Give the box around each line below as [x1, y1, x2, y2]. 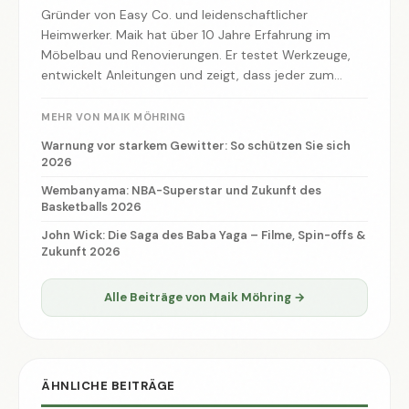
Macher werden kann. [41, 86, 169, 103]
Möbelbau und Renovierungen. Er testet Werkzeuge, [41, 46, 351, 63]
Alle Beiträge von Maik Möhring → [104, 288, 305, 305]
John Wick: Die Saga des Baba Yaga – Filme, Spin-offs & [41, 226, 366, 243]
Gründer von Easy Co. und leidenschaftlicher [41, 5, 308, 23]
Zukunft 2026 [41, 243, 121, 259]
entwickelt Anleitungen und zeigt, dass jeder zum [41, 66, 334, 83]
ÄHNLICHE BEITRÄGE [41, 377, 175, 393]
